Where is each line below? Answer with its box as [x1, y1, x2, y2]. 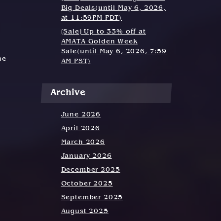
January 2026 [61, 153, 112, 160]
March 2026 [61, 139, 105, 146]
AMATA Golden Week [61, 38, 138, 45]
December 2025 [61, 167, 120, 174]
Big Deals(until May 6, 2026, [61, 5, 166, 12]
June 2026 [61, 111, 101, 118]
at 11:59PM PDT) [61, 15, 122, 22]
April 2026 [61, 125, 100, 132]
